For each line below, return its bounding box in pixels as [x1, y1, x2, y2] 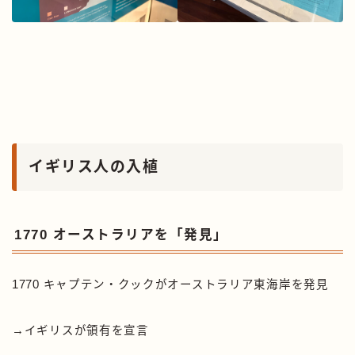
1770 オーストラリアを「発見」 [14, 227, 228, 243]
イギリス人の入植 [29, 158, 158, 175]
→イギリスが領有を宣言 [12, 324, 149, 338]
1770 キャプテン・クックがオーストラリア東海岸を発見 [12, 278, 329, 292]
